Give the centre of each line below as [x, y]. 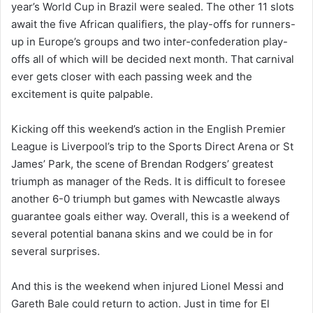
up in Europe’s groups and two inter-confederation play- [150, 41]
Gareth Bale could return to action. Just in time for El [140, 303]
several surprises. [56, 251]
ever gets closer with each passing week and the [132, 76]
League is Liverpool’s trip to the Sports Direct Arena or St [152, 146]
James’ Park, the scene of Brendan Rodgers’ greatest [142, 163]
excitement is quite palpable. [82, 94]
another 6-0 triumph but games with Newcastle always [146, 198]
